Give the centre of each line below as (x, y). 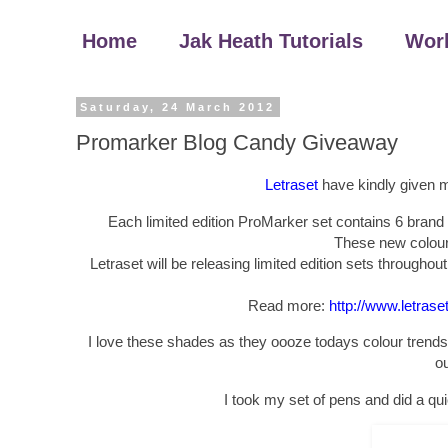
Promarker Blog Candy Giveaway (237, 142)
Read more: (288, 305)
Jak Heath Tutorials (271, 41)
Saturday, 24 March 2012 (178, 107)
